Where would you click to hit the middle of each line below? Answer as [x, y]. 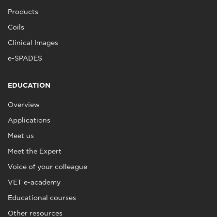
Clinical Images [33, 42]
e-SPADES [25, 58]
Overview [24, 104]
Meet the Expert [35, 151]
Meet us [21, 135]
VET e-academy [34, 182]
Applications [29, 120]
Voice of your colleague [47, 166]
